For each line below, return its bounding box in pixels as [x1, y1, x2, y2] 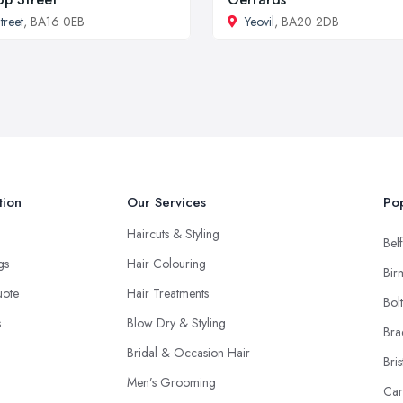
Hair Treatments [127, 284, 209, 302]
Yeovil [245, 13, 274, 31]
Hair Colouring [127, 255, 206, 273]
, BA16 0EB [23, 13, 85, 31]
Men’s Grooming [127, 373, 216, 391]
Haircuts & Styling [127, 225, 219, 243]
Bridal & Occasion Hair [127, 344, 250, 362]
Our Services [127, 193, 206, 212]
